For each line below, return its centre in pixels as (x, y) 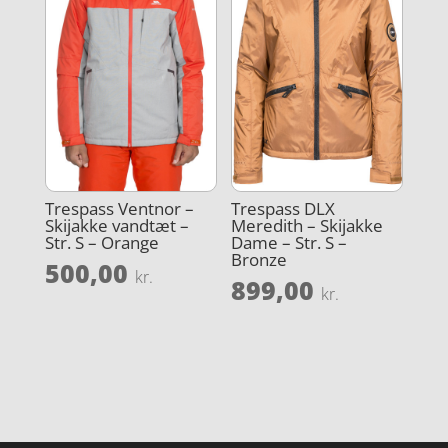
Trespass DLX (283, 209)
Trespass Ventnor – (119, 209)
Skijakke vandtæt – (116, 226)
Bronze (259, 260)
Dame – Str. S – (289, 243)
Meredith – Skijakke (307, 226)
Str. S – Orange (101, 243)
